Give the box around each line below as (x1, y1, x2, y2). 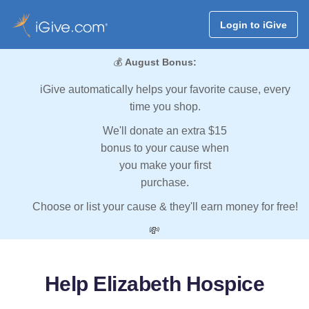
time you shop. (129, 101, 201, 113)
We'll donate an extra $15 (103, 125, 227, 137)
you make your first (119, 159, 211, 172)
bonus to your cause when (101, 142, 229, 154)
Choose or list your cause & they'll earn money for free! (32, 201, 298, 213)
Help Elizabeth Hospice (44, 272, 265, 296)
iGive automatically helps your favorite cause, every (39, 83, 290, 96)
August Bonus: (124, 57, 197, 68)
